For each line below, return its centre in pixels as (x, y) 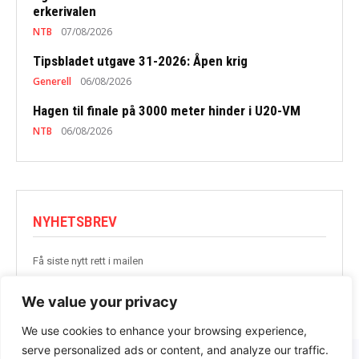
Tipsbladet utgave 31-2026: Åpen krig (140, 61)
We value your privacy (100, 302)
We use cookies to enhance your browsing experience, (164, 331)
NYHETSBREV (75, 221)
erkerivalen (65, 11)
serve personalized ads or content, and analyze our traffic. (175, 350)
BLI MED (286, 296)
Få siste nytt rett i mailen (88, 260)
